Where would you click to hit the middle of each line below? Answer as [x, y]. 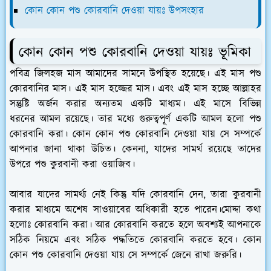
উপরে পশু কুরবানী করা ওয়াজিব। [72, 165]
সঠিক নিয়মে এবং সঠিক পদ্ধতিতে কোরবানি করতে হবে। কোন [135, 240]
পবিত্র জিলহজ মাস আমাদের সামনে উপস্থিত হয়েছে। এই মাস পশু [135, 74]
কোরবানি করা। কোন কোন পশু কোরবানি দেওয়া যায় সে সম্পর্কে [135, 135]
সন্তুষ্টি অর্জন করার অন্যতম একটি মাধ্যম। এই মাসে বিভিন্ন [135, 104]
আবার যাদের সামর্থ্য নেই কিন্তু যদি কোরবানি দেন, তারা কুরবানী [135, 195]
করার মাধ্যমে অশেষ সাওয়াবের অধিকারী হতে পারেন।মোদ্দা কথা [135, 210]
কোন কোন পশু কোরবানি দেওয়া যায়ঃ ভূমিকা [135, 52]
